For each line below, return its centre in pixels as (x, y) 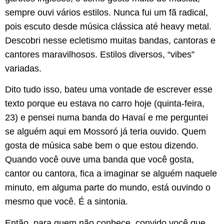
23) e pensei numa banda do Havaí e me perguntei (106, 118)
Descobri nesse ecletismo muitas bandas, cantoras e (110, 40)
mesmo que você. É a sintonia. (66, 202)
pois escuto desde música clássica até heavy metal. (108, 26)
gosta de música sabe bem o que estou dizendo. (102, 146)
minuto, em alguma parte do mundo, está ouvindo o (108, 188)
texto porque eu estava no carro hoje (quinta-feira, (105, 104)
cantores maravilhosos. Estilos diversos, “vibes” (100, 54)
